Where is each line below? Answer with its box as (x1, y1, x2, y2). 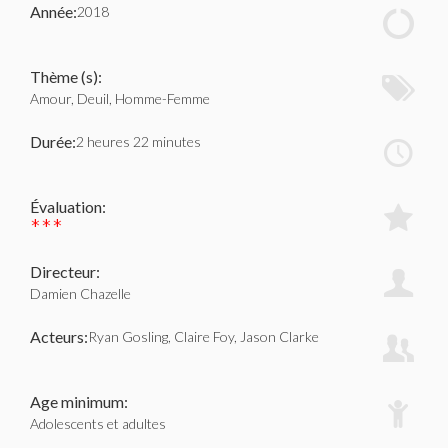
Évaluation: (30, 197, 106, 216)
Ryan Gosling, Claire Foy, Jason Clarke (88, 328, 319, 345)
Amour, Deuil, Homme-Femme (30, 90, 210, 107)
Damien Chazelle (30, 285, 131, 302)
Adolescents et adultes (30, 415, 166, 432)
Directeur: (30, 262, 100, 281)
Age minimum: (30, 392, 128, 411)
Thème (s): (30, 67, 102, 86)
